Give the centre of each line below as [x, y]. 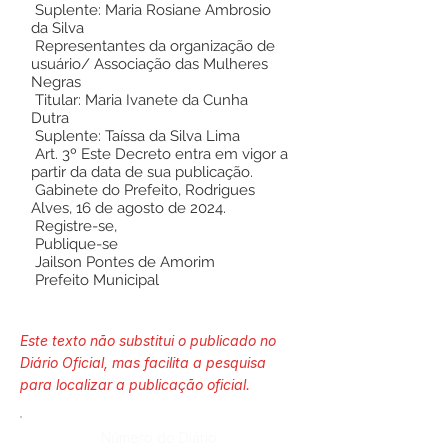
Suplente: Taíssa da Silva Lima [135, 136]
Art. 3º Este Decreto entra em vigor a [159, 154]
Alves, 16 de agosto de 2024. [128, 208]
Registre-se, [74, 226]
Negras [56, 82]
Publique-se [74, 244]
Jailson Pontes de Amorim [123, 262]
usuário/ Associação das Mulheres [149, 64]
